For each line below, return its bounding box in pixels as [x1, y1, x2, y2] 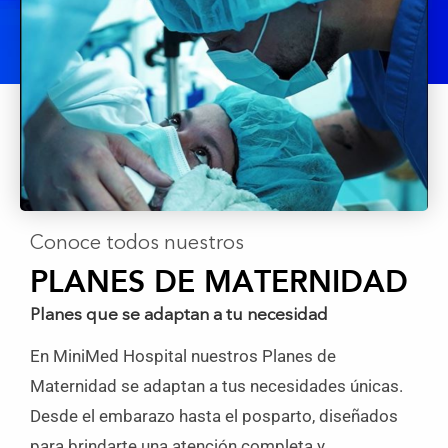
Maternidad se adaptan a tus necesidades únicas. [30, 376, 403, 397]
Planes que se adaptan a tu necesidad [30, 307, 328, 325]
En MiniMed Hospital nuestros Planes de [30, 346, 336, 367]
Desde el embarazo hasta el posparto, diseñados [30, 406, 398, 427]
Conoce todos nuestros [30, 234, 244, 255]
